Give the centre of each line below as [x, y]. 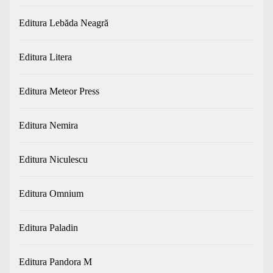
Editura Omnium [51, 194]
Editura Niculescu [53, 160]
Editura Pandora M [55, 262]
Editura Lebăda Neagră [64, 23]
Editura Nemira [48, 126]
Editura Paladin [48, 228]
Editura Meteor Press [59, 91]
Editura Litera [45, 57]
